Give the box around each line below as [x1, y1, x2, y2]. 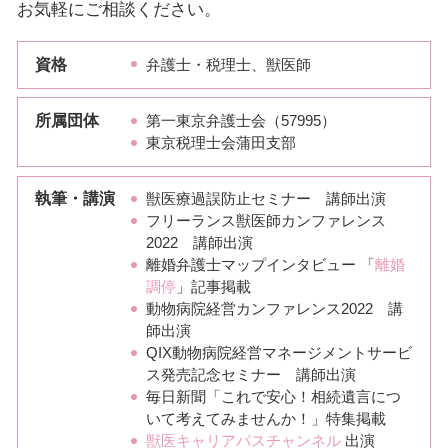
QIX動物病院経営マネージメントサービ [145, 345, 412, 362]
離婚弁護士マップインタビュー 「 [145, 257, 375, 274]
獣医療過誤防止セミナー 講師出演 [145, 191, 386, 208]
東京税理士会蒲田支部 [145, 135, 296, 152]
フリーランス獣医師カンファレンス [145, 213, 386, 230]
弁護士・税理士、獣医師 [145, 56, 311, 73]
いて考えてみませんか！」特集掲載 [145, 411, 386, 428]
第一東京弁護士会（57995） [145, 113, 336, 130]
